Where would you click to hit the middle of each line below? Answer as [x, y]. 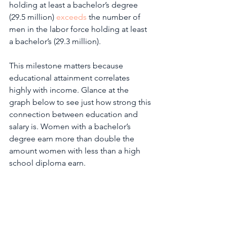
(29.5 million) [33, 17]
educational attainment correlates [70, 78]
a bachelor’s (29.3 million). [57, 41]
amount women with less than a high [76, 151]
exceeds [71, 17]
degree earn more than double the [73, 139]
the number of [115, 17]
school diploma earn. [48, 163]
